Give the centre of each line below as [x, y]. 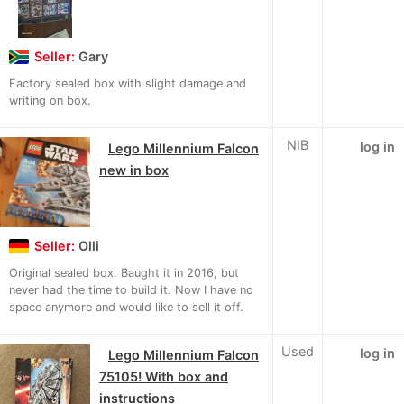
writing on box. [50, 101]
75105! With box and [164, 377]
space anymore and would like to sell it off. [126, 308]
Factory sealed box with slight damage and [128, 84]
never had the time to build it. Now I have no [131, 290]
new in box [134, 170]
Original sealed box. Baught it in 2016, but [124, 273]
